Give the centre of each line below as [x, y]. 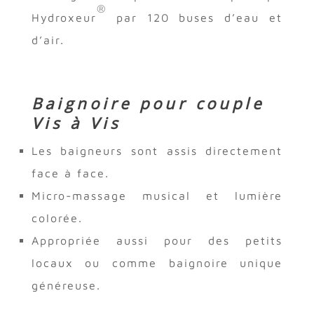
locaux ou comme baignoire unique [157, 262]
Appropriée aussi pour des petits [157, 240]
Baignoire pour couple [148, 103]
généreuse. [66, 285]
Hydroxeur [64, 17]
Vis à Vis [76, 122]
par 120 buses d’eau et [194, 17]
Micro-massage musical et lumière [157, 195]
